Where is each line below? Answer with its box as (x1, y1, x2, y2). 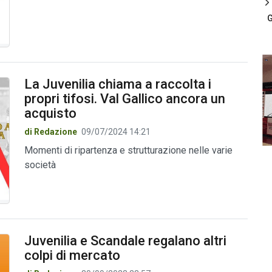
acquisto (24, 106, 76, 121)
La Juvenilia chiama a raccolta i (24, 76, 211, 92)
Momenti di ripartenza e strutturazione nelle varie (24, 144, 233, 157)
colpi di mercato (24, 247, 120, 263)
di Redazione (24, 127, 77, 137)
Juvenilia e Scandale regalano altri (24, 233, 226, 248)
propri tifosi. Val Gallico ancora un (24, 91, 225, 107)
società (24, 159, 56, 171)
